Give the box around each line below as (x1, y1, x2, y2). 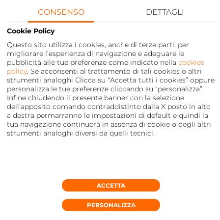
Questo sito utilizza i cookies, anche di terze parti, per (7, 40, 189, 49)
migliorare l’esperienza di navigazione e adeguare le (7, 49, 184, 58)
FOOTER (110, 141, 173, 159)
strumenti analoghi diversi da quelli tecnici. (7, 128, 155, 137)
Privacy (96, 137, 124, 146)
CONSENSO (37, 7, 84, 17)
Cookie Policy (7, 26, 55, 35)
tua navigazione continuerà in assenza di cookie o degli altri (7, 119, 211, 129)
